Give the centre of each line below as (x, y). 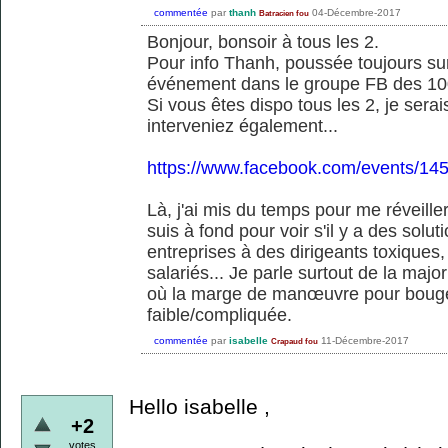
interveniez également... (242, 126)
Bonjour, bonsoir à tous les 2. (263, 42)
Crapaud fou (294, 341)
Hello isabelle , (199, 407)
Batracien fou (284, 13)
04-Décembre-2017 (356, 12)
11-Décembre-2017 (365, 340)
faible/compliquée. (219, 315)
